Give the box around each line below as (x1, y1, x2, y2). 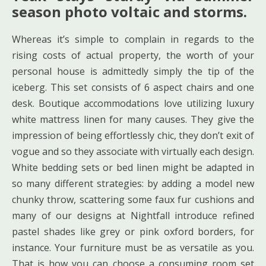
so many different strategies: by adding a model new (12, 176, 254, 190)
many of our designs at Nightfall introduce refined (12, 208, 254, 222)
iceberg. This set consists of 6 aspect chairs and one (12, 80, 254, 94)
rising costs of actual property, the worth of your (12, 48, 254, 62)
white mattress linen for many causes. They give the (12, 112, 254, 126)
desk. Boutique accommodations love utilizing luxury (12, 96, 254, 110)
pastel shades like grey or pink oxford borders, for (12, 224, 254, 238)
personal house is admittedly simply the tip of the (12, 64, 254, 78)
